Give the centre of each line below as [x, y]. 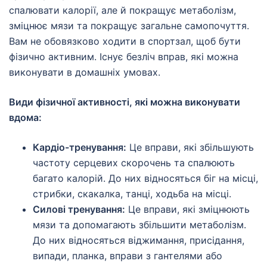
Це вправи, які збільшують [190, 148]
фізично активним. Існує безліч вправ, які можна [124, 57]
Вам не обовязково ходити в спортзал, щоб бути [125, 41]
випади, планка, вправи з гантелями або [128, 256]
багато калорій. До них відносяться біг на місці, [145, 178]
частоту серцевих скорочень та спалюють [134, 163]
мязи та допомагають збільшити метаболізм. [139, 225]
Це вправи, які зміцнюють [187, 209]
